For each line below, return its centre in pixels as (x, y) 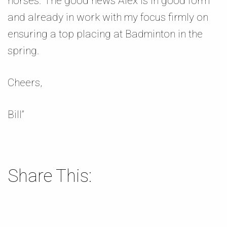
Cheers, (25, 83)
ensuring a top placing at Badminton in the (105, 34)
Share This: (50, 176)
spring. (24, 51)
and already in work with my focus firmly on (108, 17)
